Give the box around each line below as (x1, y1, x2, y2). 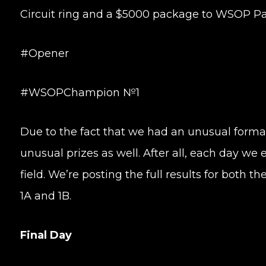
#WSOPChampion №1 (20, 86, 140, 99)
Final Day (20, 229, 72, 242)
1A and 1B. (20, 189, 71, 202)
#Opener (20, 47, 69, 60)
